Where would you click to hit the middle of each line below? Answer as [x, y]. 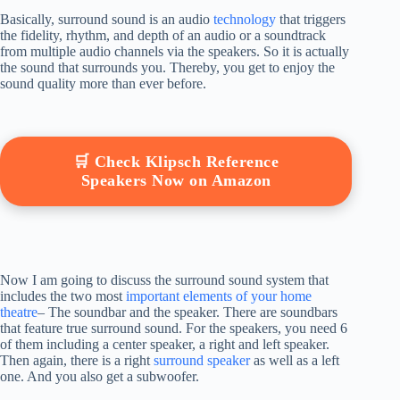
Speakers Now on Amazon [176, 181]
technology [245, 20]
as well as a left [295, 361]
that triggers [311, 20]
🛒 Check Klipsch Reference [176, 162]
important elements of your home [219, 296]
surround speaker [202, 361]
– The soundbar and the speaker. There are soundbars [187, 312]
